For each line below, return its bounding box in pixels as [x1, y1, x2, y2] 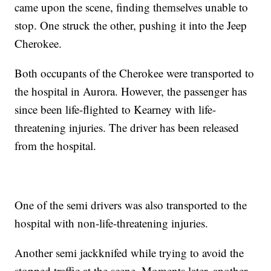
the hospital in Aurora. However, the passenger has [15, 83, 247, 99]
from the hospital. [15, 138, 97, 154]
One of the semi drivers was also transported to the [15, 197, 247, 213]
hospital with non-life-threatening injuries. [15, 215, 209, 231]
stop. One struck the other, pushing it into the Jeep [15, 18, 247, 33]
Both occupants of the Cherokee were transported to [15, 65, 255, 81]
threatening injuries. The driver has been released [15, 120, 240, 135]
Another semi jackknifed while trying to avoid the [15, 245, 244, 261]
